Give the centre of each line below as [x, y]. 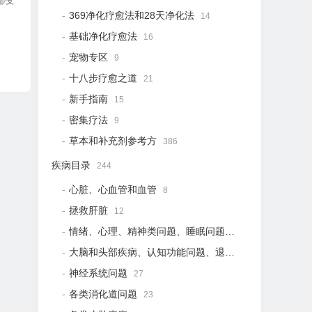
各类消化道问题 [103, 294]
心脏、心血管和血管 [113, 189]
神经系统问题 [99, 273]
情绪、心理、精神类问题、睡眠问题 [147, 231]
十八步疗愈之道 [103, 78]
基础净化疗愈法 [103, 36]
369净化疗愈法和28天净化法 [132, 15]
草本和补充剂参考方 [113, 141]
